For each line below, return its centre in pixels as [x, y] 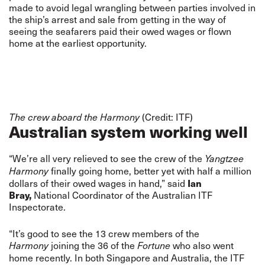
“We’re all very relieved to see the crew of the [107, 158]
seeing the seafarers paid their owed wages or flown [120, 31]
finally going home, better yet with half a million [150, 171]
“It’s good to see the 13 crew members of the [104, 233]
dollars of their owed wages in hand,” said [98, 183]
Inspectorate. [38, 207]
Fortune [155, 245]
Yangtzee [224, 159]
